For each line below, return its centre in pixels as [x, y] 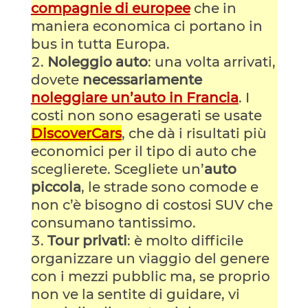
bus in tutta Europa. [100, 44]
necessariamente [142, 79]
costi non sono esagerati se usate [146, 115]
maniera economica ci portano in [146, 26]
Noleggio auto [97, 62]
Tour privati [87, 240]
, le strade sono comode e [169, 187]
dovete [56, 79]
